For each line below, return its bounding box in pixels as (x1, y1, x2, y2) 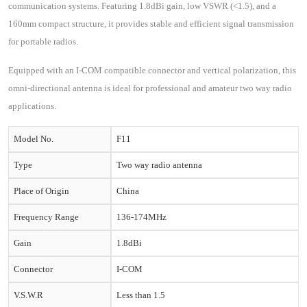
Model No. (14, 134, 53, 144)
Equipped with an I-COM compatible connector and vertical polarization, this (8, 65, 296, 75)
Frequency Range (14, 212, 79, 222)
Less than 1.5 (116, 290, 165, 300)
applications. (8, 101, 56, 111)
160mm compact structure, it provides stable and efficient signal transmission (8, 19, 294, 29)
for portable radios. (8, 36, 78, 47)
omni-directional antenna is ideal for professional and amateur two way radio (8, 83, 292, 93)
